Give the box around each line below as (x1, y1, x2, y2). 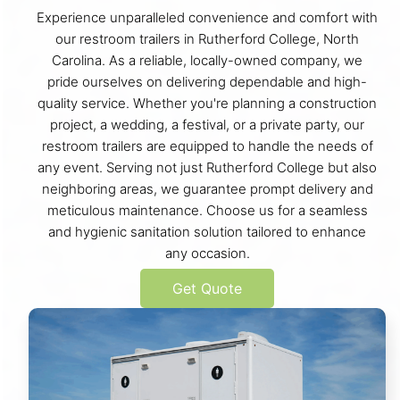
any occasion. (164, 244, 250, 262)
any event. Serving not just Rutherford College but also (37, 158, 377, 176)
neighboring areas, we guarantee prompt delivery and (41, 179, 373, 197)
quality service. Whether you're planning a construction (37, 94, 377, 112)
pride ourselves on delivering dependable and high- (47, 72, 367, 90)
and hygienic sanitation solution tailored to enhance (48, 222, 366, 240)
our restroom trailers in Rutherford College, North (55, 29, 359, 47)
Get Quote (172, 279, 242, 297)
